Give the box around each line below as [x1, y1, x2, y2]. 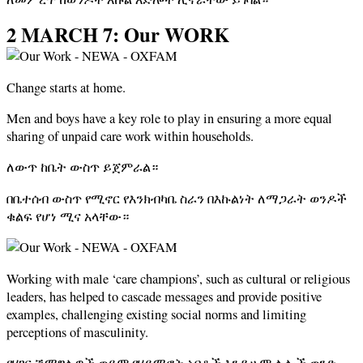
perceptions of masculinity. [6, 322, 148, 341]
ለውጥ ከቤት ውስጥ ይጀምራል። [6, 158, 158, 177]
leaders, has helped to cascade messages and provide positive [6, 287, 322, 305]
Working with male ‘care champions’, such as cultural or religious [6, 269, 350, 288]
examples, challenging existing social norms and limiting [6, 305, 306, 323]
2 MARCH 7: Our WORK [6, 19, 229, 49]
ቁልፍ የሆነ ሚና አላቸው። [6, 207, 129, 225]
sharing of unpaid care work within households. [6, 126, 254, 145]
